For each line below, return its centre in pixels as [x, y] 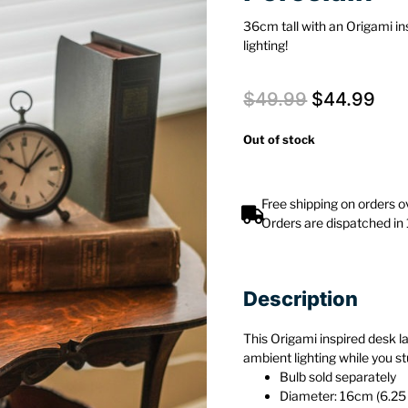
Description [301, 298]
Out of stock [280, 140]
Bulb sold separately [338, 376]
